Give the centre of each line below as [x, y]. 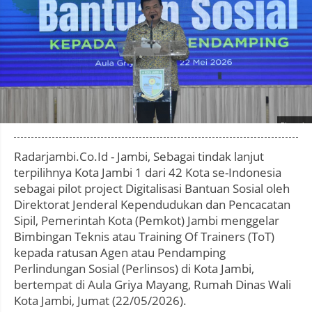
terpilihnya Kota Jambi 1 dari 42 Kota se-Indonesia [148, 173]
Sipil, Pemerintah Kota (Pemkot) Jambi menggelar [147, 221]
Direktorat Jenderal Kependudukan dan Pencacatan [152, 205]
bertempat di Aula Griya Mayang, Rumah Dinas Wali [153, 285]
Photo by [295, 125]
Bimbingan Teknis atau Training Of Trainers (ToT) [144, 237]
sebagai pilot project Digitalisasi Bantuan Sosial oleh [152, 189]
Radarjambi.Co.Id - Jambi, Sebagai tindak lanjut [139, 157]
